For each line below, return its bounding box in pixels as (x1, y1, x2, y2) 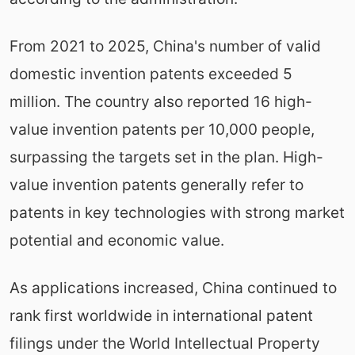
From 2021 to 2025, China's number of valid (9, 36, 321, 55)
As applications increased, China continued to (9, 277, 337, 297)
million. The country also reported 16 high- (9, 91, 312, 111)
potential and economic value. (9, 230, 224, 250)
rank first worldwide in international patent (9, 305, 313, 325)
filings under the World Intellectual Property (9, 333, 320, 353)
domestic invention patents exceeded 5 (9, 63, 292, 83)
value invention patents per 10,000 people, (9, 119, 315, 139)
